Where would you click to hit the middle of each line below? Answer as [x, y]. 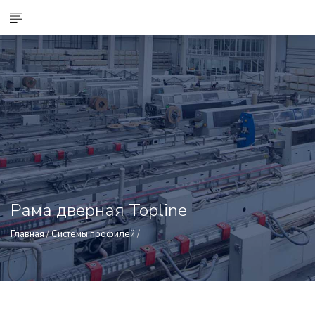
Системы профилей [93, 234]
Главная [27, 234]
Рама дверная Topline [99, 210]
